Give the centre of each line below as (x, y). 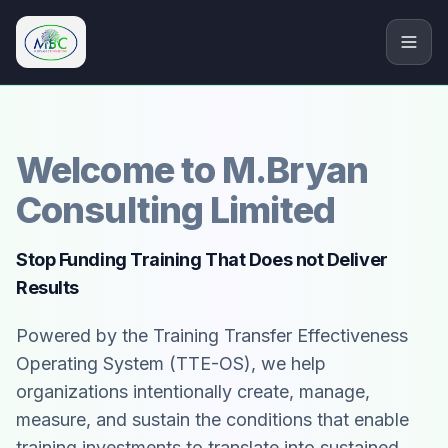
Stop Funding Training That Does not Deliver (202, 259)
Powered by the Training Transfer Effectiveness (212, 335)
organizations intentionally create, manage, (193, 391)
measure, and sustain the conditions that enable (212, 419)
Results (47, 287)
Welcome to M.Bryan (192, 170)
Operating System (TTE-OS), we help (171, 363)
